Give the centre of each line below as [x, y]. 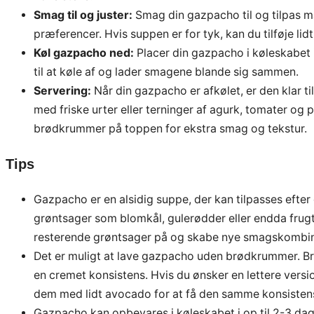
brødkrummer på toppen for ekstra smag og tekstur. [170, 129]
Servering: [62, 91]
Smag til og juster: [83, 15]
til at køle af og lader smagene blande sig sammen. [166, 72]
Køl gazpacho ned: [84, 53]
